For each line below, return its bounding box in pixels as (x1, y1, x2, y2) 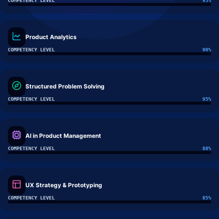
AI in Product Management (25, 132, 101, 139)
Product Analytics (25, 33, 77, 41)
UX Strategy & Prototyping (25, 181, 102, 189)
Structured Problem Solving (25, 83, 105, 90)
